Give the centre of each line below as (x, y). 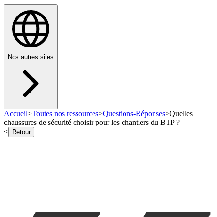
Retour (21, 132)
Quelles (181, 114)
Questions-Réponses (134, 114)
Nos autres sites (31, 57)
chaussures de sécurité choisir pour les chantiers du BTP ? (92, 123)
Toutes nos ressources (65, 114)
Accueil (16, 114)
